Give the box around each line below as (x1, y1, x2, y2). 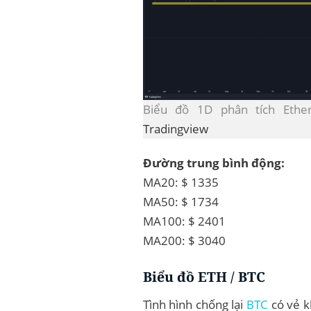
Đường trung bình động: (142, 155, 285, 171)
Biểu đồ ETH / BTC (142, 267, 265, 287)
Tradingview (142, 120, 208, 137)
